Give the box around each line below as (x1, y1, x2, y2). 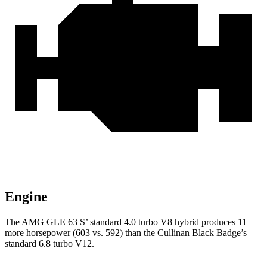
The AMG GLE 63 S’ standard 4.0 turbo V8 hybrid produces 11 (5, 217, 247, 228)
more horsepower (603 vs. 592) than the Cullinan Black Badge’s (5, 228, 247, 238)
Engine (5, 189, 48, 205)
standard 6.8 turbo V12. (5, 238, 94, 249)
